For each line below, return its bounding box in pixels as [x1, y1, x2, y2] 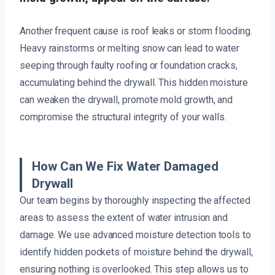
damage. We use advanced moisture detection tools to [20, 229, 251, 241]
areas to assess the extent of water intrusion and [20, 212, 228, 224]
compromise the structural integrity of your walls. [20, 111, 227, 123]
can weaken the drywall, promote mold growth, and [20, 94, 233, 106]
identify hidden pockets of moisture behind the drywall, [20, 246, 253, 258]
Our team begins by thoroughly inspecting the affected [20, 195, 250, 207]
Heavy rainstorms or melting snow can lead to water [20, 42, 240, 55]
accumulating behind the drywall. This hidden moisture [20, 77, 248, 89]
